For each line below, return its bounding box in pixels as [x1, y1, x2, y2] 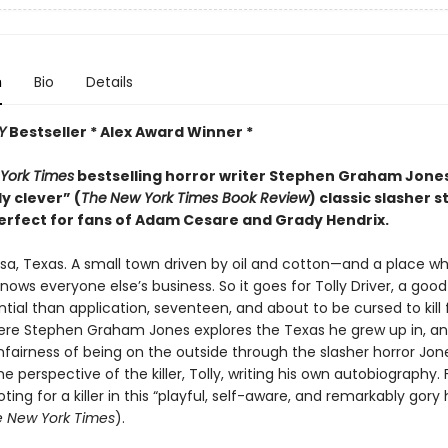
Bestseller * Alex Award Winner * [5, 122, 253, 142]
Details [85, 72, 133, 92]
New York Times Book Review [109, 188, 309, 208]
